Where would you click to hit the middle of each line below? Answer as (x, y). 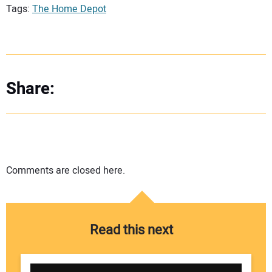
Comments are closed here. (66, 170)
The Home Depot (69, 9)
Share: (30, 89)
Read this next (131, 230)
